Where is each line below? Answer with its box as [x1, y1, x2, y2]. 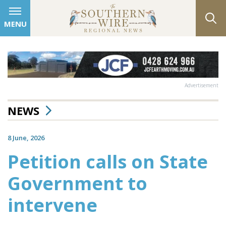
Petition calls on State [8, 149, 208, 174]
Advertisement [185, 81, 218, 89]
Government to [8, 171, 147, 196]
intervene [8, 192, 97, 217]
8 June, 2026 [8, 133, 44, 142]
